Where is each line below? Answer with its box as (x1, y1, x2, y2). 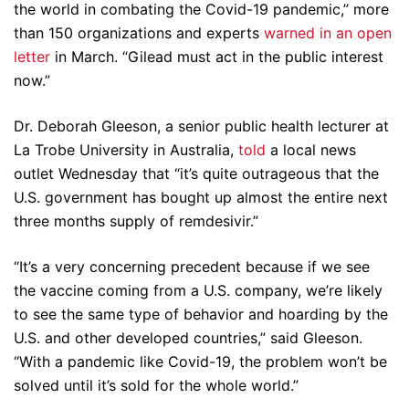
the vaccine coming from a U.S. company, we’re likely (14, 281, 383, 299)
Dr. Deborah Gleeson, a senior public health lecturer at (14, 117, 389, 135)
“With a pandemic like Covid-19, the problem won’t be (14, 352, 387, 371)
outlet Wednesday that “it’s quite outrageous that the (14, 164, 379, 183)
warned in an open (264, 24, 392, 42)
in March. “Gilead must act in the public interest (50, 47, 383, 66)
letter (14, 47, 50, 66)
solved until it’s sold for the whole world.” (14, 376, 299, 394)
